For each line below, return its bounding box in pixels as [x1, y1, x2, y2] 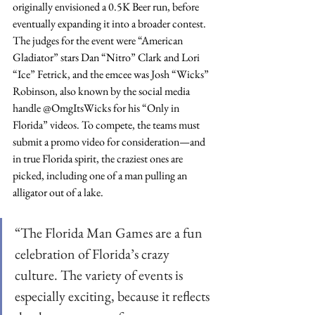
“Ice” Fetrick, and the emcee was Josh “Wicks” [13, 67, 211, 82]
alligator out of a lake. [13, 185, 105, 200]
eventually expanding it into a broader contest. [13, 16, 208, 32]
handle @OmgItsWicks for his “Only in [13, 101, 181, 116]
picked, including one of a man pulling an [13, 168, 189, 184]
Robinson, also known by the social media [13, 84, 192, 99]
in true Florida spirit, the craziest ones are [13, 151, 185, 167]
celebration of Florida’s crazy [15, 245, 172, 264]
